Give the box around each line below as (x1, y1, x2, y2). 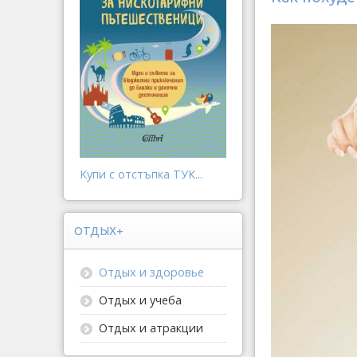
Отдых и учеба (99, 292, 182, 308)
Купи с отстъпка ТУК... (80, 166, 202, 182)
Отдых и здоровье (99, 264, 204, 280)
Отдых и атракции (99, 320, 203, 335)
